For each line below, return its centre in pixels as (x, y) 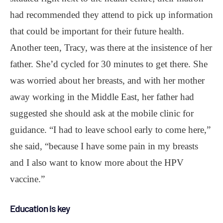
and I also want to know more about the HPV (97, 162)
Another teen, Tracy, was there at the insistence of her (111, 47)
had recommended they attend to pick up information (111, 14)
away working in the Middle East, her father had (102, 97)
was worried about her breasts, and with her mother (107, 80)
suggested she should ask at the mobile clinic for (102, 113)
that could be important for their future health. (97, 31)
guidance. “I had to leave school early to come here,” (110, 129)
